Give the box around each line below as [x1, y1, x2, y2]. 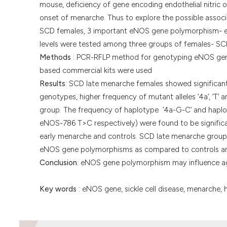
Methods [40, 53, 73, 62]
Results [40, 79, 65, 89]
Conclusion [40, 158, 77, 168]
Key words [40, 184, 77, 194]
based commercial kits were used [40, 66, 152, 75]
